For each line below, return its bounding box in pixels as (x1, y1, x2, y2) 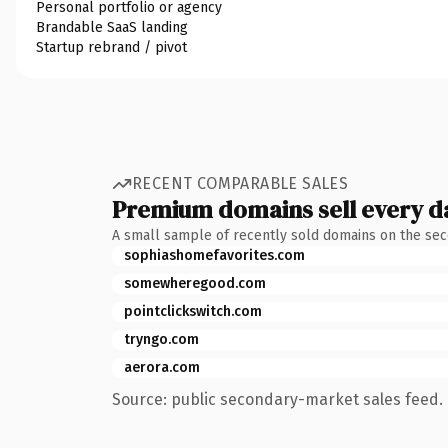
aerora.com (124, 358, 200, 376)
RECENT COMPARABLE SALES (132, 174, 349, 193)
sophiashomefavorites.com (124, 246, 305, 264)
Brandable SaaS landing (36, 18, 188, 36)
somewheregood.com (124, 274, 266, 292)
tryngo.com (124, 330, 199, 348)
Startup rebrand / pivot (36, 38, 187, 56)
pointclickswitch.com (124, 302, 262, 320)
